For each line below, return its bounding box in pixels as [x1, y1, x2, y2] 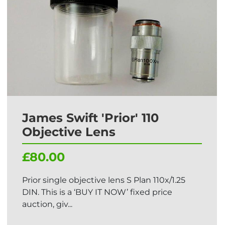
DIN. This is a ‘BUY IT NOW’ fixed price [22, 187, 172, 197]
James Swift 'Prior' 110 [22, 110, 159, 125]
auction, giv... [22, 199, 72, 209]
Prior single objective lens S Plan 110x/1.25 [22, 175, 185, 185]
